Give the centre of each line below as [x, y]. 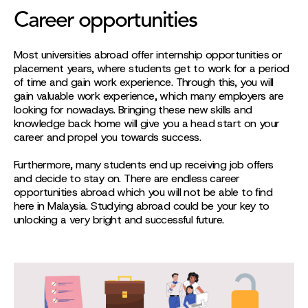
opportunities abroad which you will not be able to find [143, 192]
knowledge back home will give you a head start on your [147, 123]
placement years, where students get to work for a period [152, 68]
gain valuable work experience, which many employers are [148, 96]
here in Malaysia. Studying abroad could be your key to [142, 206]
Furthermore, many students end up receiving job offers [144, 165]
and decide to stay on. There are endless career [127, 178]
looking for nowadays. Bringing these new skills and [133, 110]
